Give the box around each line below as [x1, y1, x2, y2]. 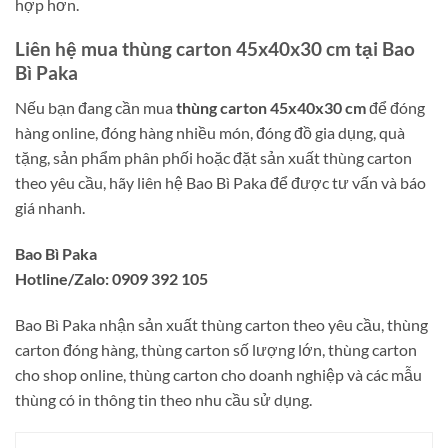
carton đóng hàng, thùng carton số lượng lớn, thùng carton [15, 339, 417, 359]
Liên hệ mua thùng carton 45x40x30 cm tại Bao [15, 37, 415, 61]
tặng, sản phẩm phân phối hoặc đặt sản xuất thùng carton [15, 148, 412, 168]
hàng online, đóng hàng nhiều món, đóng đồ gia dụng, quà [15, 123, 405, 143]
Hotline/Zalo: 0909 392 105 [15, 268, 208, 288]
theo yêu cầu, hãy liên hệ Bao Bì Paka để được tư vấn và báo [15, 173, 426, 193]
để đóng [366, 98, 425, 118]
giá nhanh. [15, 198, 85, 218]
